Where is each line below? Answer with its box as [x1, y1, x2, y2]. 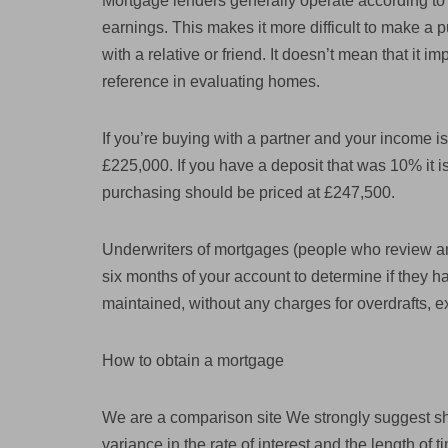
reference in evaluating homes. [102, 73, 320, 90]
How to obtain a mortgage [102, 352, 284, 369]
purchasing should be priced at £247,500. [102, 184, 395, 201]
